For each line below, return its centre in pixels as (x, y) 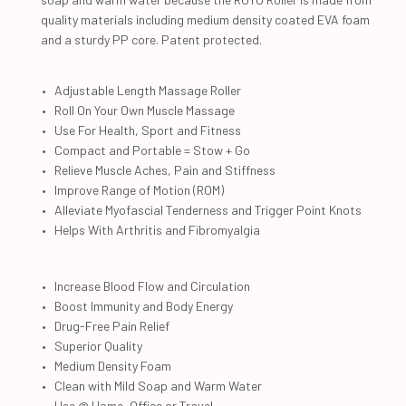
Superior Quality (98, 345)
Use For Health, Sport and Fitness (148, 130)
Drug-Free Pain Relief (112, 325)
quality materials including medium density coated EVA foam (205, 19)
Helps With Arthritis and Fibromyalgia (157, 229)
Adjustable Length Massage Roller (148, 90)
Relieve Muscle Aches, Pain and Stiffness (165, 169)
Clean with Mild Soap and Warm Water (158, 385)
